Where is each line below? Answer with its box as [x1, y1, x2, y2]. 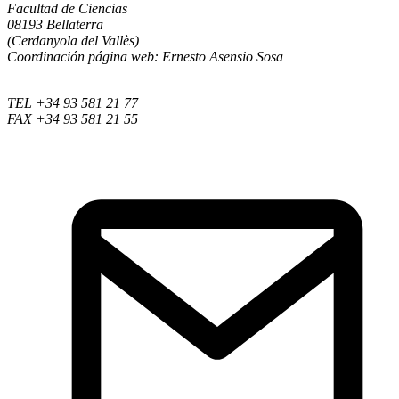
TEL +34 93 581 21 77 [7, 94, 138, 110]
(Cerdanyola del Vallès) [7, 32, 139, 48]
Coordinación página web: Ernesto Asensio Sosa [7, 48, 283, 64]
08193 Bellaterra [7, 16, 103, 32]
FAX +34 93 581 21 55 [7, 110, 138, 126]
